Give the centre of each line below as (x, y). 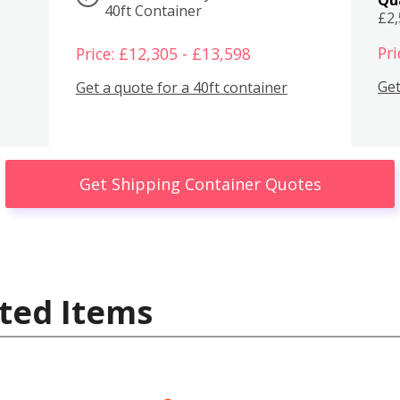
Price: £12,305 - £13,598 (163, 53)
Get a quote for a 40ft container (181, 88)
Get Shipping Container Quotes (200, 183)
